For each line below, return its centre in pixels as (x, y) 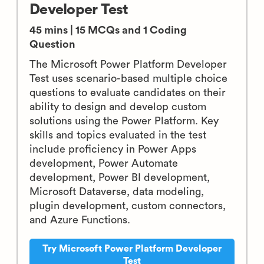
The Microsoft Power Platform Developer (128, 64)
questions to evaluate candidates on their (128, 93)
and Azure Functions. (80, 220)
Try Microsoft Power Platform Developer (132, 249)
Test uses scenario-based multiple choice (128, 78)
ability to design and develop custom (118, 107)
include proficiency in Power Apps (113, 149)
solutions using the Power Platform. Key (124, 121)
